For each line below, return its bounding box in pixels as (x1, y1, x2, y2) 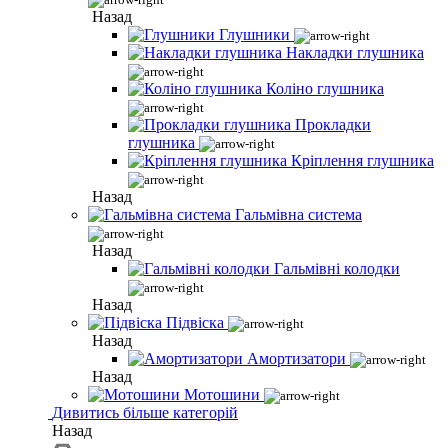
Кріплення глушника (291, 152, 434, 169)
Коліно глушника (266, 80, 384, 97)
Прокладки (295, 116, 371, 133)
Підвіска (166, 314, 224, 331)
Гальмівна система (235, 206, 362, 223)
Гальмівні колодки (274, 260, 400, 277)
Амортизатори (247, 350, 346, 367)
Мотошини (184, 386, 260, 403)
